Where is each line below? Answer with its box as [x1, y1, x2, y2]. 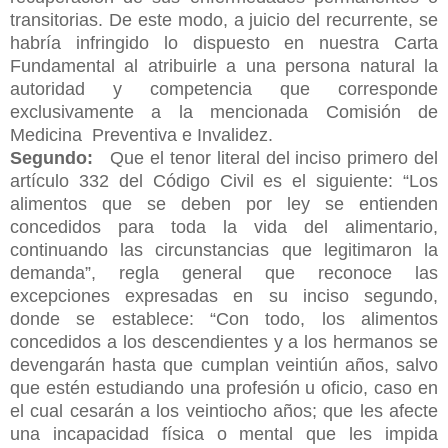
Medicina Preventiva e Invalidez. [10, 124, 273, 145]
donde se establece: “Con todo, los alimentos [10, 308, 438, 329]
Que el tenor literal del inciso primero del [98, 147, 439, 168]
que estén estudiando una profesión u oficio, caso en [10, 377, 438, 398]
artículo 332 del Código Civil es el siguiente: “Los [10, 170, 438, 191]
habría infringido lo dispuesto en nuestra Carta [10, 32, 438, 53]
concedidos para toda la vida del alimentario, [10, 216, 438, 237]
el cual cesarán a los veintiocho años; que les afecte [10, 400, 438, 421]
